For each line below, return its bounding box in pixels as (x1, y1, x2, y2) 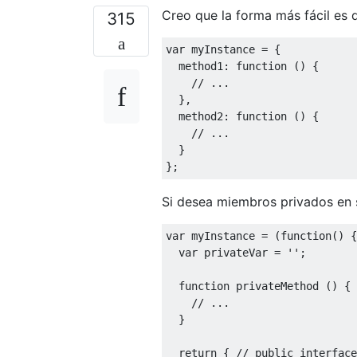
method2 (166, 109, 223, 123)
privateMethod (229, 279, 325, 292)
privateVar (198, 245, 274, 259)
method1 (166, 59, 223, 73)
